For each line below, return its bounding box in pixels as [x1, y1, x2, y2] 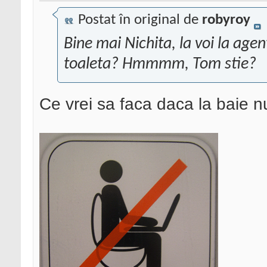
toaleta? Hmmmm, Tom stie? [64, 56, 256, 73]
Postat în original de [74, 13, 202, 28]
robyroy [202, 13, 250, 28]
